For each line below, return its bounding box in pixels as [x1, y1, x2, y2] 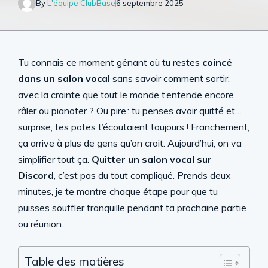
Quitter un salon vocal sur [92, 153, 212, 165]
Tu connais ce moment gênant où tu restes [18, 56, 202, 68]
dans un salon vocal [18, 72, 110, 84]
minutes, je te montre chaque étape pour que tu [18, 185, 218, 197]
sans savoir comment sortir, [110, 72, 230, 84]
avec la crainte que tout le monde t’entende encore [18, 89, 234, 100]
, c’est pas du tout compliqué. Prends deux [54, 169, 231, 181]
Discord [18, 169, 54, 181]
